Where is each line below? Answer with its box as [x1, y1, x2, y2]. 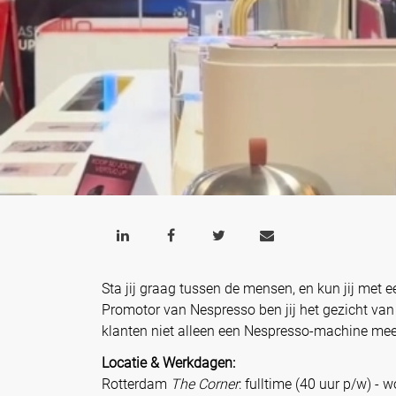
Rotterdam [102, 376, 171, 393]
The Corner [171, 376, 239, 393]
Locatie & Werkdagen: [102, 354, 235, 372]
